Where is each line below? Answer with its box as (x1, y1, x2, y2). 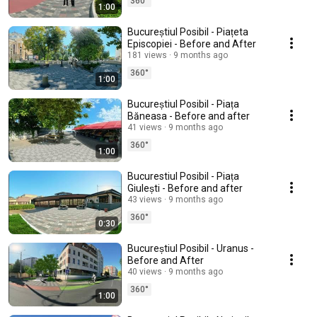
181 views (127, 50, 167, 60)
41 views (127, 122, 162, 132)
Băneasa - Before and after (127, 110, 250, 122)
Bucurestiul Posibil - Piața (127, 171, 239, 182)
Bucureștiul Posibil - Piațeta (127, 26, 248, 38)
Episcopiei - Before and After (127, 38, 256, 50)
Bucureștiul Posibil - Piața (127, 98, 239, 110)
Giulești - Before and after (127, 183, 243, 194)
